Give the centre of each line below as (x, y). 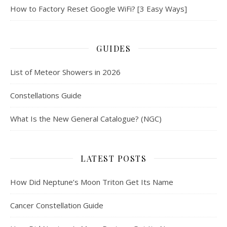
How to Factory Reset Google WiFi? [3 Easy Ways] (99, 8)
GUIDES (113, 48)
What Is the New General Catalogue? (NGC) (86, 118)
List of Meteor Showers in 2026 (65, 72)
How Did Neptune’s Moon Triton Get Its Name (92, 182)
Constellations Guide (46, 95)
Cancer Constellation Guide (57, 205)
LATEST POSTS (113, 158)
